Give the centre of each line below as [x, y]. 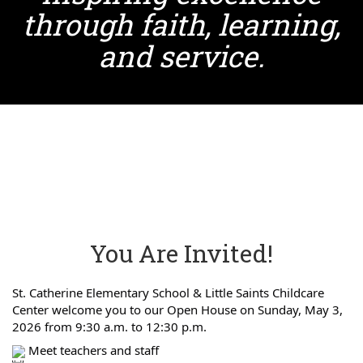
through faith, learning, [181, 24]
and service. [181, 56]
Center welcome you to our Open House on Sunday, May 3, [177, 310]
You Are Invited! [181, 253]
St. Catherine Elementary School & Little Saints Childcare [168, 293]
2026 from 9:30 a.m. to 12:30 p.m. [109, 327]
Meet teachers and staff [92, 350]
